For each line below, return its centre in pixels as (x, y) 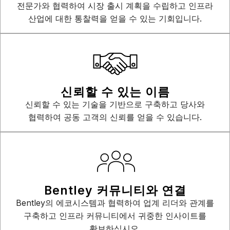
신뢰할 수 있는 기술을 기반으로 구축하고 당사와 (115, 104)
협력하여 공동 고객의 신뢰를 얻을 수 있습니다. (115, 117)
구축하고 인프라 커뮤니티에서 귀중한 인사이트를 (115, 216)
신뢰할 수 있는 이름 (115, 92)
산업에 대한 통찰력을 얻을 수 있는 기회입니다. (115, 18)
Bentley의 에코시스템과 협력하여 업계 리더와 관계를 (115, 203)
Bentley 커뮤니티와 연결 (115, 190)
